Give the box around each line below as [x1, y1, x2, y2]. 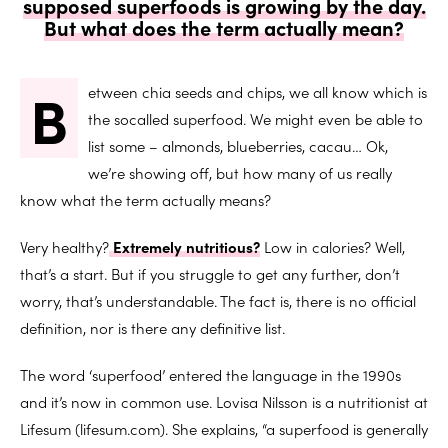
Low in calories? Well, [260, 235, 405, 257]
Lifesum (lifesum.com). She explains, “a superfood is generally [20, 417, 428, 439]
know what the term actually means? [20, 188, 271, 210]
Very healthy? [20, 235, 109, 257]
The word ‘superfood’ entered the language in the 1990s [20, 363, 401, 385]
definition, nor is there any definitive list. [20, 316, 285, 338]
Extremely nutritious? [109, 235, 260, 257]
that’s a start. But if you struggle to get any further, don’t [20, 262, 400, 284]
